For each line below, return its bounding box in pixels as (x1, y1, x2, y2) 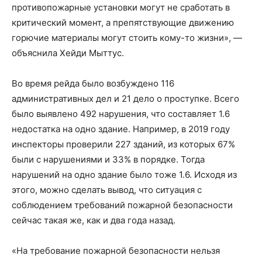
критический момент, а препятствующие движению (12, 17, 234, 28)
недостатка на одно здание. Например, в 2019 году (12, 123, 230, 135)
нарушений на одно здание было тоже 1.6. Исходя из (12, 169, 237, 180)
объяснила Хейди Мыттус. (12, 47, 124, 58)
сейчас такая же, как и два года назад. (12, 215, 178, 226)
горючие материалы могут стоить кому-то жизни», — (12, 32, 242, 43)
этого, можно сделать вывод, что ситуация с (12, 184, 202, 195)
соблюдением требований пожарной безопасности (12, 199, 233, 211)
